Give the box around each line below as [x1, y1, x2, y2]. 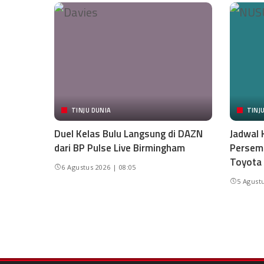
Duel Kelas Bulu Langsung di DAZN [54, 126, 203, 141]
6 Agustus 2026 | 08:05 [61, 162, 136, 171]
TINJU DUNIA [71, 105, 111, 115]
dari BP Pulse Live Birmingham [54, 140, 185, 156]
